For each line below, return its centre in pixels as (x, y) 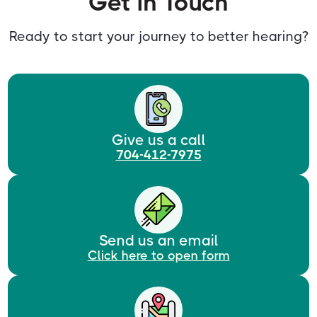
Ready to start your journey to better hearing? (158, 37)
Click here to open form (158, 255)
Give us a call (158, 140)
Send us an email (158, 240)
